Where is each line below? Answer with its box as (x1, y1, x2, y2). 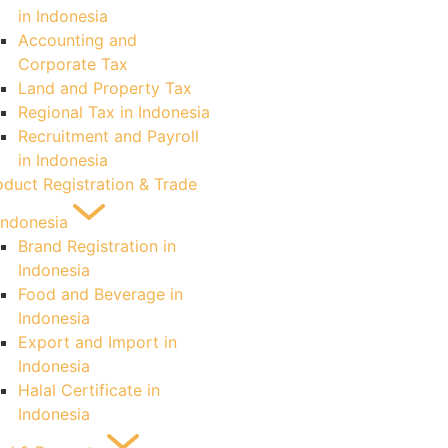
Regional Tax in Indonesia (18, 102, 210, 122)
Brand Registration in (18, 236, 176, 256)
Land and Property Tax (18, 78, 192, 98)
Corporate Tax (18, 54, 128, 74)
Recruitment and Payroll (18, 126, 199, 146)
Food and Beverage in (18, 284, 183, 304)
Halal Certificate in (18, 380, 160, 400)
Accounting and (18, 30, 137, 50)
